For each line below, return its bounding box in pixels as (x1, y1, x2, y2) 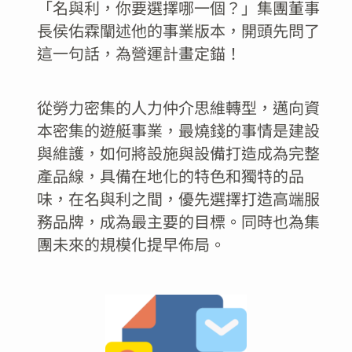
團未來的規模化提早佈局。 (36, 232, 225, 255)
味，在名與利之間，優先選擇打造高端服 (36, 186, 320, 210)
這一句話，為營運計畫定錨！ (36, 41, 241, 64)
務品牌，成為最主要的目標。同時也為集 (36, 209, 320, 233)
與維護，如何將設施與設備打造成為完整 (36, 141, 320, 164)
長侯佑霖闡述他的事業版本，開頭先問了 (36, 18, 320, 42)
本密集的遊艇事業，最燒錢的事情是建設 (36, 118, 320, 141)
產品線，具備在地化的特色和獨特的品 (36, 163, 304, 187)
